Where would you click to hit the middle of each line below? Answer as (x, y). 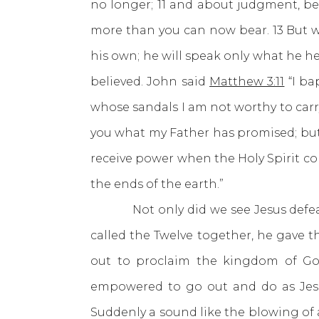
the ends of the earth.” (157, 184)
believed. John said (150, 82)
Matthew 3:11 (247, 82)
